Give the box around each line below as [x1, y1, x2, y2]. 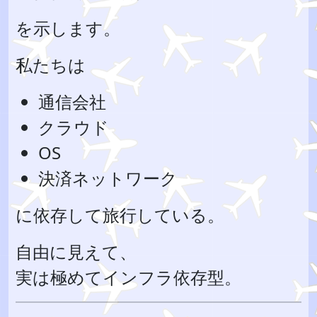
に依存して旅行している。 [16, 203, 224, 226]
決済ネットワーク [38, 166, 178, 190]
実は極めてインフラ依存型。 [16, 265, 241, 289]
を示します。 [16, 16, 120, 40]
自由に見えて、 [16, 240, 137, 263]
